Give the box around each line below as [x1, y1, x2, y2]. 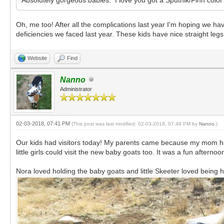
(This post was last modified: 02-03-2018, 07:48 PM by [71, 120, 199, 126]
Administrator [60, 85, 92, 92]
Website [27, 54, 47, 61]
